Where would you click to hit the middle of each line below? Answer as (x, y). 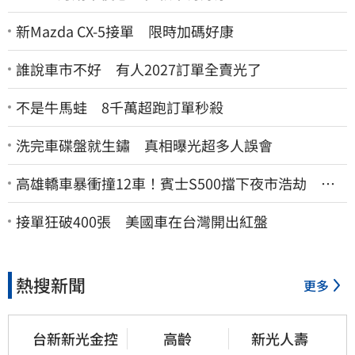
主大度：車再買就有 (80, 201)
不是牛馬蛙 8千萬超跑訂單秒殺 (120, 107)
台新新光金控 (76, 338)
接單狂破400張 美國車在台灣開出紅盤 (142, 221)
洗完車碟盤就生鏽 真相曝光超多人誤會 (144, 145)
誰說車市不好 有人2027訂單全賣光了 (139, 69)
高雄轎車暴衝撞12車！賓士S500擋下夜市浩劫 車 (176, 183)
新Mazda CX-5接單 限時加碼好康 (125, 31)
